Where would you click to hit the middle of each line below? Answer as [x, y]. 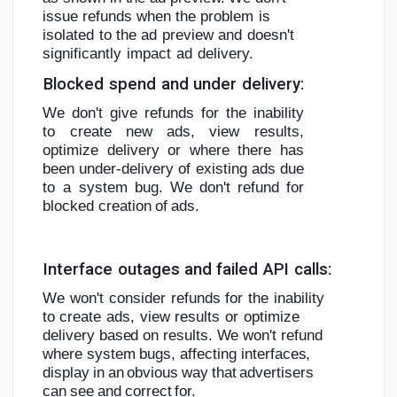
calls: [312, 269]
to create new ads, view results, [173, 132]
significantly [82, 54]
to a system [85, 188]
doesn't [270, 35]
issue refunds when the [120, 17]
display [66, 372]
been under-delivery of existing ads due [173, 169]
